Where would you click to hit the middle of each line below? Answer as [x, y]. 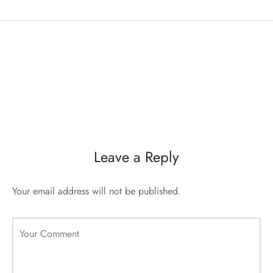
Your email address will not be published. [97, 191]
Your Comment [49, 234]
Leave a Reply [136, 157]
